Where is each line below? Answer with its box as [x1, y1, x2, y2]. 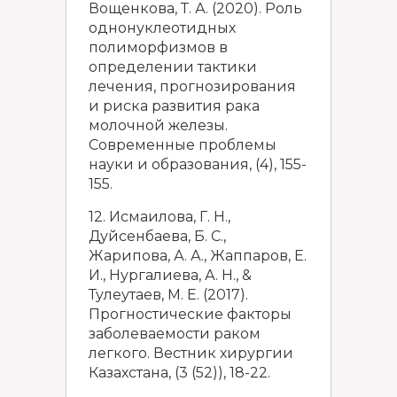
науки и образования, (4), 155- [89, 156, 307, 173]
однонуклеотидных [89, 19, 236, 36]
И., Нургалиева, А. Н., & [89, 267, 252, 284]
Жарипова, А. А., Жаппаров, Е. [89, 247, 307, 264]
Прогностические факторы [89, 306, 292, 323]
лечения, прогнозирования [89, 78, 296, 95]
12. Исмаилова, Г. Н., [89, 208, 230, 225]
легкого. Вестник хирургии [89, 345, 293, 362]
